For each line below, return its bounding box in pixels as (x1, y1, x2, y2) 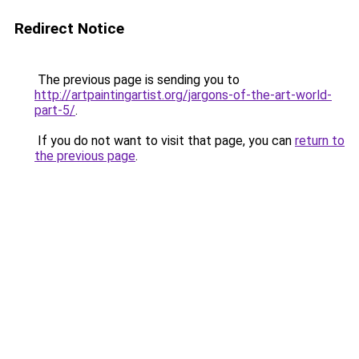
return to (295, 133, 345, 148)
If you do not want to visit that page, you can (34, 133, 295, 148)
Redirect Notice (14, 19, 124, 38)
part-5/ (34, 103, 75, 118)
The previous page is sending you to (34, 72, 240, 87)
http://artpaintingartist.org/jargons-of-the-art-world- (34, 87, 332, 103)
